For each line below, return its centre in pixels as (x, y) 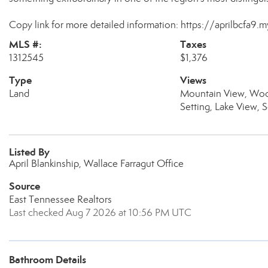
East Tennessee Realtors (60, 200)
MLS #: (25, 44)
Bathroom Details (48, 260)
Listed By (29, 152)
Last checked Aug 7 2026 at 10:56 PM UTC (100, 213)
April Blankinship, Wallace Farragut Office (96, 164)
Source (25, 186)
